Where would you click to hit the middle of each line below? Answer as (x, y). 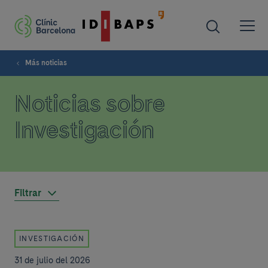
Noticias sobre (89, 103)
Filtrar (28, 193)
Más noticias (46, 63)
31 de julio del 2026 (52, 260)
